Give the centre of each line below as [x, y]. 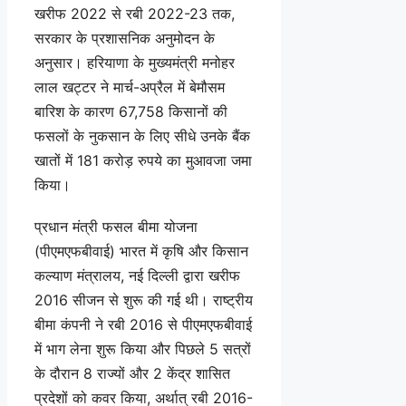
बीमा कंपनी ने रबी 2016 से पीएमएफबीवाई [143, 324]
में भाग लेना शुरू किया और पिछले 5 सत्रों [143, 348]
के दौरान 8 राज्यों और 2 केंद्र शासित [132, 373]
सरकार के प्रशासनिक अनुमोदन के [125, 38]
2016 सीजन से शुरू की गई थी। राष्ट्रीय [144, 300]
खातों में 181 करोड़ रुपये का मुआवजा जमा [143, 160]
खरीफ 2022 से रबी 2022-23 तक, [135, 13]
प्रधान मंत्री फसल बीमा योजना [116, 226]
